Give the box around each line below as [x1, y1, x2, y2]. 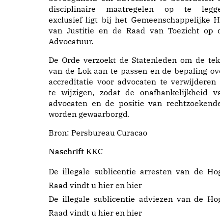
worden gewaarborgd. [49, 109, 130, 119]
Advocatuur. [49, 36, 93, 46]
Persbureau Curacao [71, 128, 147, 137]
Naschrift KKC [49, 146, 103, 156]
